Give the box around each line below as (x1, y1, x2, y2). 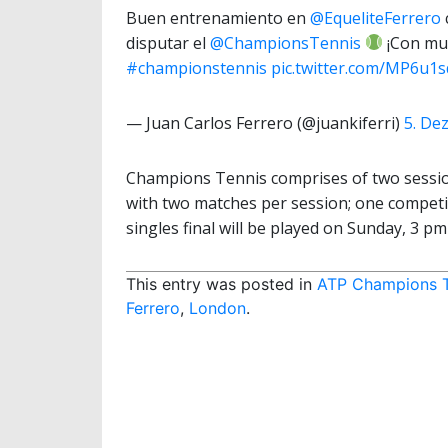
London (189, 297, 246, 318)
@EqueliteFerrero (310, 6, 441, 29)
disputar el (126, 31, 210, 54)
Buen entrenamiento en (126, 6, 310, 29)
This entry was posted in (126, 273, 317, 294)
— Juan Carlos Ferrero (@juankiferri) (126, 111, 404, 134)
